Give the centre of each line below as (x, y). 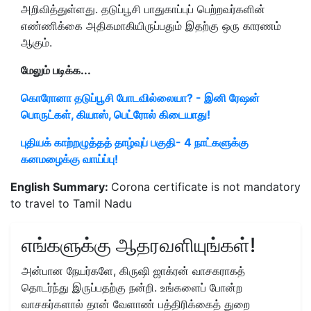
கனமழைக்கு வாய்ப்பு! (69, 159)
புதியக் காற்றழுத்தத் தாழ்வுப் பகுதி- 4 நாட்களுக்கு (135, 142)
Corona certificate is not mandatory (206, 186)
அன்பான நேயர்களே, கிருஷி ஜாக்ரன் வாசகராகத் (133, 270)
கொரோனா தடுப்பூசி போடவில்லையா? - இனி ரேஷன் (140, 98)
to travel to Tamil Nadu (71, 203)
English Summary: (61, 186)
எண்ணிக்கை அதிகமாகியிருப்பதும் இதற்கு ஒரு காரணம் (151, 25)
